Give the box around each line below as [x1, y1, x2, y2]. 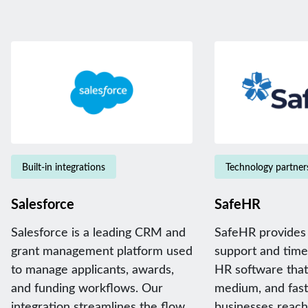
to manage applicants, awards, [11, 260, 174, 277]
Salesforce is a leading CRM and [11, 223, 186, 240]
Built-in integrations [22, 159, 105, 173]
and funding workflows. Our [11, 278, 163, 296]
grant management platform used [11, 241, 192, 258]
